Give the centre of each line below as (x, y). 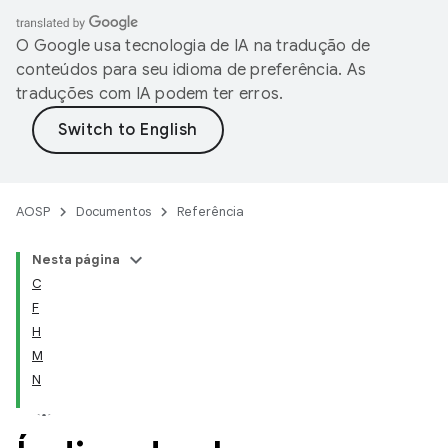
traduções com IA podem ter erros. (150, 94)
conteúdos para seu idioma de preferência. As (191, 70)
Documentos (113, 211)
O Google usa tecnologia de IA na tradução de (193, 46)
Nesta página (76, 259)
